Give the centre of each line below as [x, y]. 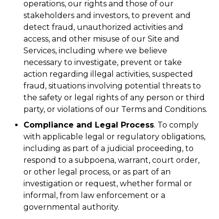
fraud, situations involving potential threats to [112, 86]
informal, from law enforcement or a [94, 195]
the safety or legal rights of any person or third [114, 98]
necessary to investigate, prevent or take [103, 62]
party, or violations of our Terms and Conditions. [115, 109]
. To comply [176, 125]
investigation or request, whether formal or [108, 184]
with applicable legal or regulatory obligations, [114, 137]
